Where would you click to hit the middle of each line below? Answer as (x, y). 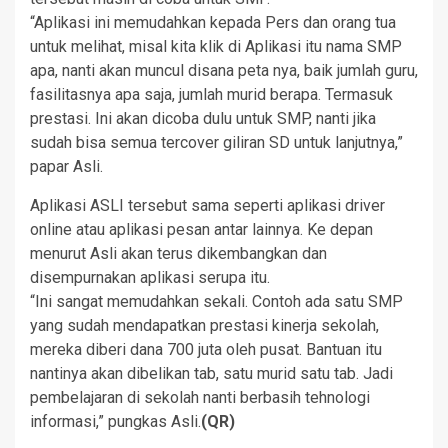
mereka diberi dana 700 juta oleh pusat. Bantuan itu (206, 350)
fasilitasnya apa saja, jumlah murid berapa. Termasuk (211, 95)
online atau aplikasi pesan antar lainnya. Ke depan (201, 230)
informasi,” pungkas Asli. (115, 422)
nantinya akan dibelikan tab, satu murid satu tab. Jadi (211, 374)
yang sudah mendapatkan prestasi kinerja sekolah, (204, 326)
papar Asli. (66, 167)
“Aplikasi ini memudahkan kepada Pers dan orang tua (213, 23)
